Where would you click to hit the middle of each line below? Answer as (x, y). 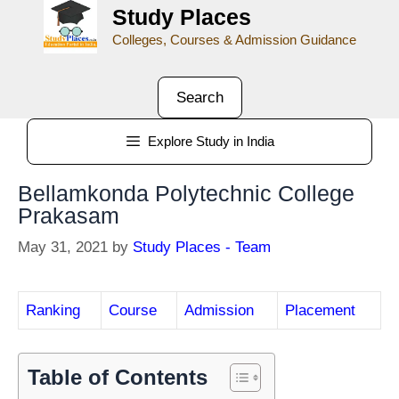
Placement (320, 310)
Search (199, 97)
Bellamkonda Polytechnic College (186, 193)
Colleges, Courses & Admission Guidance (234, 40)
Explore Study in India (212, 141)
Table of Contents (118, 377)
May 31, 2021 (63, 247)
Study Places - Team (202, 247)
